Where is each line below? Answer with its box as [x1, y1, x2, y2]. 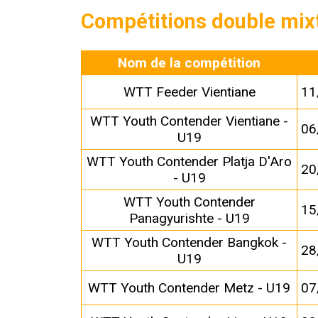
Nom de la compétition [118, 54, 261, 71]
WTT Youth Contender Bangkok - [92, 234, 287, 251]
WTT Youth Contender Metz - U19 [88, 279, 291, 296]
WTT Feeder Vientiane [123, 83, 256, 100]
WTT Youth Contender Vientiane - [90, 112, 289, 129]
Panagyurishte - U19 [128, 209, 250, 226]
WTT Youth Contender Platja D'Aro [87, 153, 292, 170]
